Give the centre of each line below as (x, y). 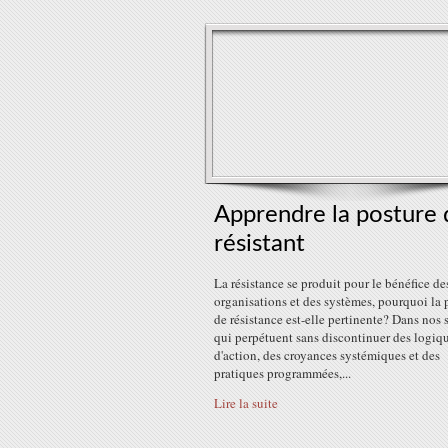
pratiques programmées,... (282, 373)
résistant (259, 244)
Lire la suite (246, 403)
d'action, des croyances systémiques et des (327, 355)
